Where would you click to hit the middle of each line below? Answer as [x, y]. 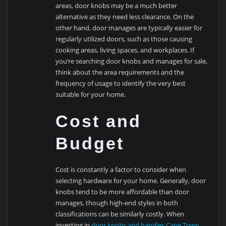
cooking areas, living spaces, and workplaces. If [125, 50]
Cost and [99, 121]
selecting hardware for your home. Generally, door [131, 180]
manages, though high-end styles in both [117, 203]
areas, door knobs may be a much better [117, 6]
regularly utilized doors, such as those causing [124, 39]
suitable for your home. [91, 95]
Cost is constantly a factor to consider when [121, 169]
